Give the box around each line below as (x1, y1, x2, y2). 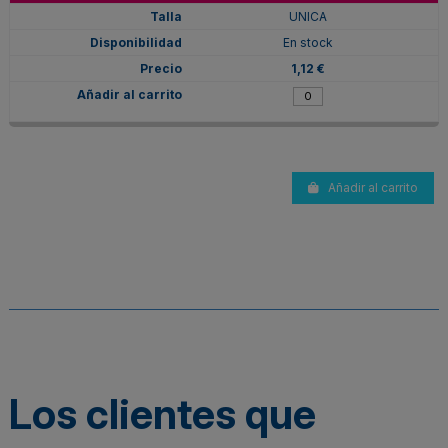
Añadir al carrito (328, 179, 418, 195)
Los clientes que (9, 388, 316, 439)
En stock (282, 34, 333, 50)
